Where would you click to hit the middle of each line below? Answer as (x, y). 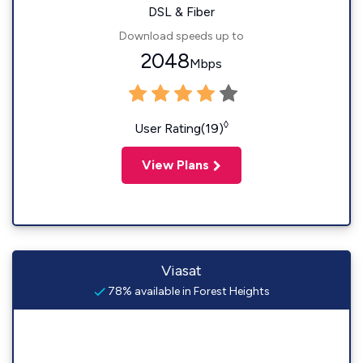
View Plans (175, 165)
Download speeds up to (181, 36)
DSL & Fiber (181, 12)
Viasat (181, 271)
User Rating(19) (179, 129)
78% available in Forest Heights (187, 292)
